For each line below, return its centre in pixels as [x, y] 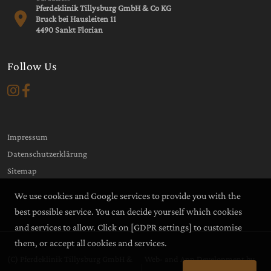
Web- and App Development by [199, 259]
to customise [217, 227]
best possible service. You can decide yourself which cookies [128, 211]
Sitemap [22, 170]
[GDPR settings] [161, 227]
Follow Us [32, 66]
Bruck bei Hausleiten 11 [76, 18]
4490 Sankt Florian [70, 29]
